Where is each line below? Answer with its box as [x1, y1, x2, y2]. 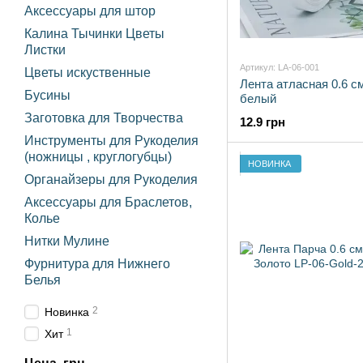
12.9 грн [240, 115, 285, 129]
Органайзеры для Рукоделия [24, 173, 198, 186]
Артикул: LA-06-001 [240, 62, 319, 72]
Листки [24, 43, 66, 57]
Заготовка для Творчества [24, 111, 183, 125]
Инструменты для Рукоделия [24, 134, 199, 147]
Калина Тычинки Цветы [24, 27, 164, 41]
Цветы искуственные [24, 66, 151, 79]
